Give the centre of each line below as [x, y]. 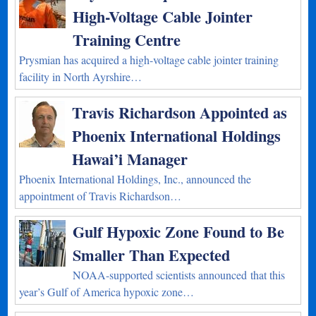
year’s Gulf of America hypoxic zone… [107, 292]
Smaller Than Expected [152, 255]
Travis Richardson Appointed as [180, 113]
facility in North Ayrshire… [81, 77]
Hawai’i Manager [130, 159]
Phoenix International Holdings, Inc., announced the [135, 179]
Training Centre [127, 40]
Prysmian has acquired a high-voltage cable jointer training [149, 60]
